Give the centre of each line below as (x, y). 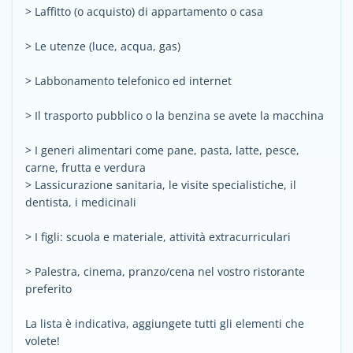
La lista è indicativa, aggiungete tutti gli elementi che (165, 323)
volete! (43, 341)
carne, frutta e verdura (85, 167)
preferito (48, 289)
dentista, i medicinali (81, 202)
